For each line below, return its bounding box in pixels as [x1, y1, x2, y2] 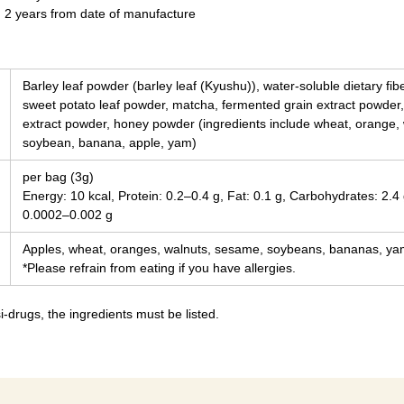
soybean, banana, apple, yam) [23, 135, 197, 151]
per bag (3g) [23, 170, 94, 185]
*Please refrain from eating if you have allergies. [23, 261, 296, 276]
